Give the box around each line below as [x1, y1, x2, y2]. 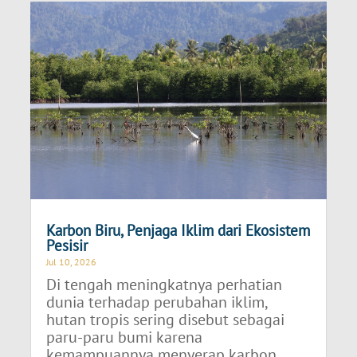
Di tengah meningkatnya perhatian [46, 273, 283, 295]
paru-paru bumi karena [46, 326, 203, 347]
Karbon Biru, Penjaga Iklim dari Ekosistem [46, 220, 311, 240]
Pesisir [46, 235, 88, 255]
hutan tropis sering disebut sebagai [46, 308, 285, 330]
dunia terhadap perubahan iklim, [46, 291, 268, 312]
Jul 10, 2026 [46, 255, 97, 268]
